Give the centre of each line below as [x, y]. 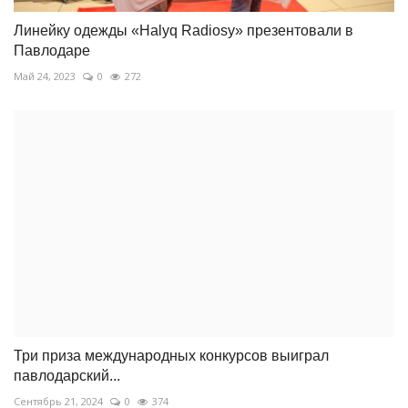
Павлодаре [52, 50]
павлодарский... [67, 375]
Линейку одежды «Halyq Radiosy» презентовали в [184, 30]
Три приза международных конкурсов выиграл [171, 355]
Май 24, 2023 [45, 76]
